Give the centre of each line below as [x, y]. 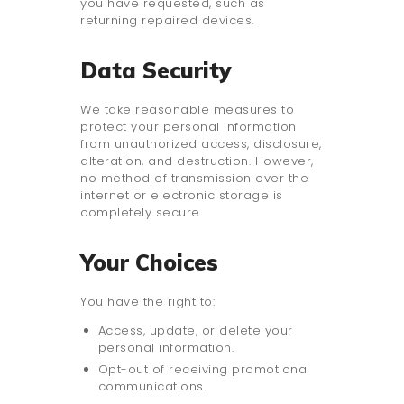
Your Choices [149, 263]
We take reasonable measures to [187, 110]
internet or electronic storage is [182, 196]
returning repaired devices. [167, 21]
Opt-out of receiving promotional [204, 370]
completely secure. [141, 213]
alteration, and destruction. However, [197, 161]
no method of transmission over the [194, 179]
